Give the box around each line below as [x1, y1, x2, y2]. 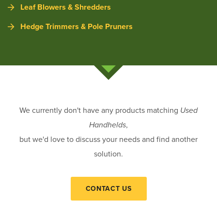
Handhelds [89, 120, 126, 130]
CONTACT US [85, 184, 132, 193]
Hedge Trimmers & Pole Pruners [20, 22, 133, 31]
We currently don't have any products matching [19, 106, 180, 115]
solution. [94, 149, 123, 159]
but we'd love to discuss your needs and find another [19, 135, 198, 144]
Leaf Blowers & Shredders [20, 2, 111, 12]
